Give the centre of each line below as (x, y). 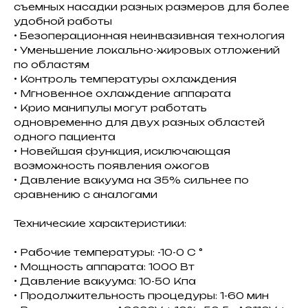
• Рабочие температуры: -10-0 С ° (108, 252)
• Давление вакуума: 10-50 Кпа (105, 280)
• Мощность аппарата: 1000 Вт (104, 266)
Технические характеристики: (100, 223)
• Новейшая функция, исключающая (122, 151)
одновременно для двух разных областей (139, 122)
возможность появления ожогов (112, 165)
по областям (52, 64)
